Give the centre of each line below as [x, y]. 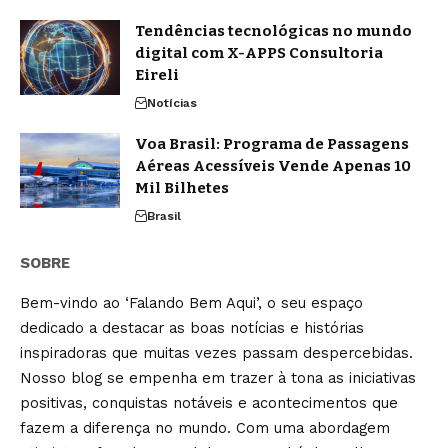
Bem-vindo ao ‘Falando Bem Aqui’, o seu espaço [191, 303]
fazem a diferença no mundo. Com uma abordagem [205, 428]
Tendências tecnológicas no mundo [273, 31]
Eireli [157, 75]
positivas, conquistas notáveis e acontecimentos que [209, 403]
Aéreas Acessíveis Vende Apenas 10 [273, 166]
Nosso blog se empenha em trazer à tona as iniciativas [218, 378]
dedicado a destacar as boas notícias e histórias [192, 328]
